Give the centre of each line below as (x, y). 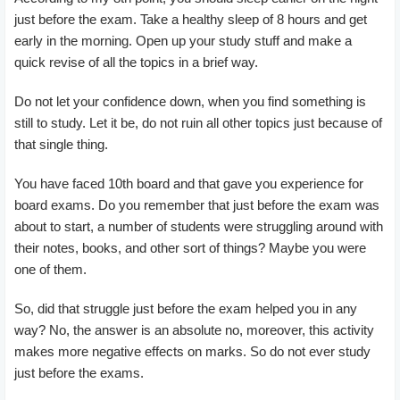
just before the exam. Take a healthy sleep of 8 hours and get (191, 19)
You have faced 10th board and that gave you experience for (189, 183)
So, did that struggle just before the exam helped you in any (186, 308)
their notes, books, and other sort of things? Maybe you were (190, 247)
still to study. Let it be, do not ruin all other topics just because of (198, 122)
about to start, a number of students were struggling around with (199, 226)
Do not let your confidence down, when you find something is (190, 101)
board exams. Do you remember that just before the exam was (197, 204)
